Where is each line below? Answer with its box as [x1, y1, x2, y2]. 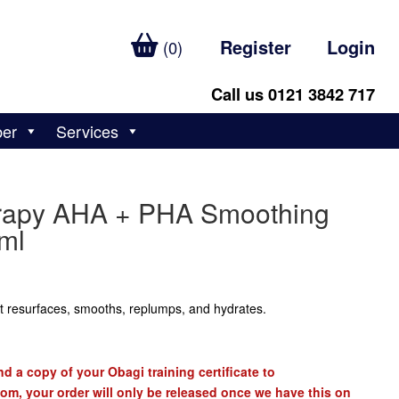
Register [220, 34, 292, 60]
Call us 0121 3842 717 [211, 82, 376, 106]
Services [56, 119, 119, 142]
